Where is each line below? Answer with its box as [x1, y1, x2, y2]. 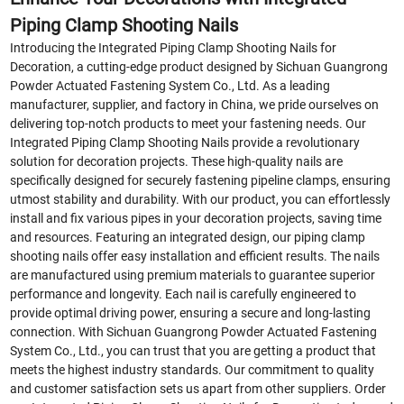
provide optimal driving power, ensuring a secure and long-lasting [10, 306, 372, 321]
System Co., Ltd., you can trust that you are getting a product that [10, 344, 377, 359]
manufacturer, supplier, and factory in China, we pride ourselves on [10, 97, 380, 113]
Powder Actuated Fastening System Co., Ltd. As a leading [10, 78, 331, 94]
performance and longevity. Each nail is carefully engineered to [10, 287, 357, 302]
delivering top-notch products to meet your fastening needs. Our [10, 116, 367, 132]
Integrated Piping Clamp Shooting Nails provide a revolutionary [10, 135, 361, 151]
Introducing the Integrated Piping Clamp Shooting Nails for [10, 41, 337, 56]
